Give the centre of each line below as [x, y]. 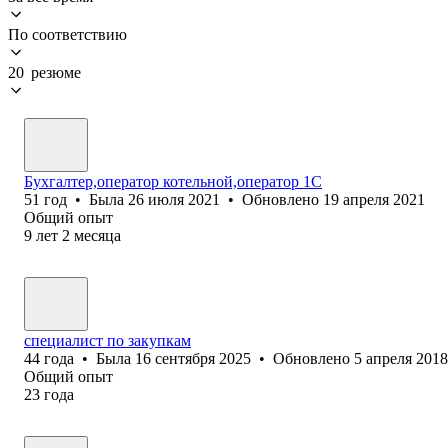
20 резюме [44, 72]
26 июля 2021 [174, 199]
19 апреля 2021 [374, 199]
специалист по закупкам [107, 340]
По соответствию [67, 34]
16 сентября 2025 [193, 358]
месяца [97, 235]
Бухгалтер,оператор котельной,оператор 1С [173, 181]
